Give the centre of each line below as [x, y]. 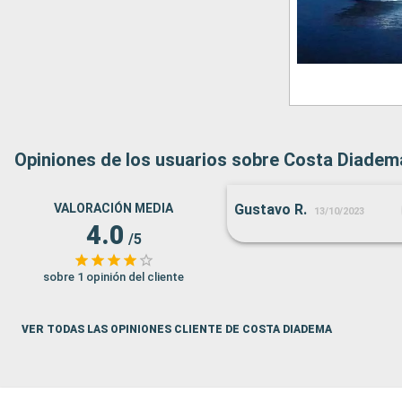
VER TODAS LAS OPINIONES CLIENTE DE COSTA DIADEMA [177, 329]
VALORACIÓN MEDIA [114, 208]
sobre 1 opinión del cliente [114, 277]
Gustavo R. [271, 210]
